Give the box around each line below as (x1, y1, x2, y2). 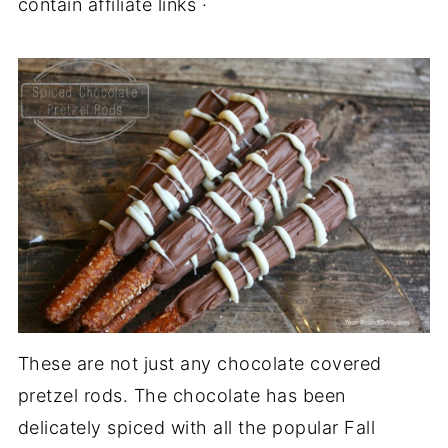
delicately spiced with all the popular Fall (17, 416, 376, 438)
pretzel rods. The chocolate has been (17, 384, 346, 406)
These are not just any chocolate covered (17, 352, 382, 374)
